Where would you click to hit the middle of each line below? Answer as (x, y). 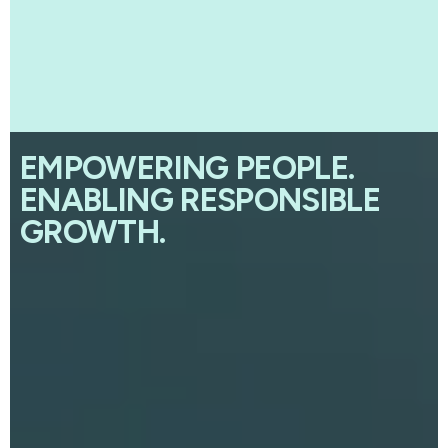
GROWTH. (93, 232)
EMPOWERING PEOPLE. (187, 168)
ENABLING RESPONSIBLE (200, 200)
